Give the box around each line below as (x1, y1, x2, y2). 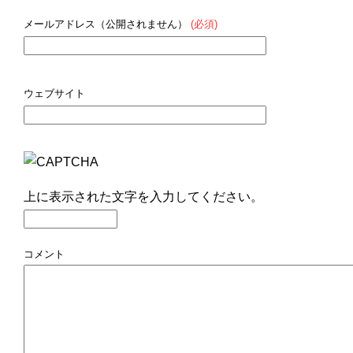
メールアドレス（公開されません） (24, 18, 191, 31)
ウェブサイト (24, 87, 85, 100)
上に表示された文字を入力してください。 (24, 190, 263, 204)
